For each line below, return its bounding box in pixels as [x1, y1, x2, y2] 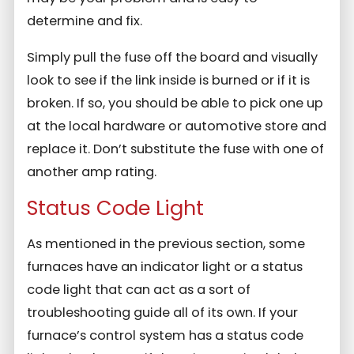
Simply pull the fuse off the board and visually [27, 47, 318, 66]
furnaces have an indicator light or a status [27, 258, 303, 277]
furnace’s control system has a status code [27, 326, 304, 345]
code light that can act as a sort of [27, 281, 251, 299]
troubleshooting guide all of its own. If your [27, 303, 299, 322]
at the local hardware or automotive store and [27, 116, 327, 135]
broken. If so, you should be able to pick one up [27, 93, 324, 112]
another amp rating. [27, 162, 157, 181]
